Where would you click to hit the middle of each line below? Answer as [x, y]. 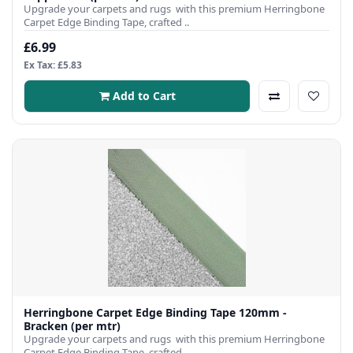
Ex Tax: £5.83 [53, 65]
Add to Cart [144, 96]
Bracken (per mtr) [72, 326]
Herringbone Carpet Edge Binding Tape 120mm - [155, 313]
